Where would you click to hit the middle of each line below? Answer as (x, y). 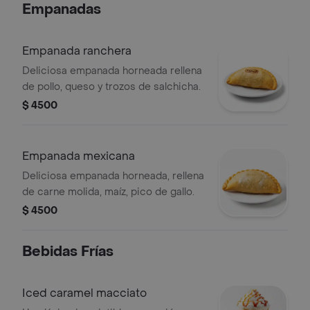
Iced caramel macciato (84, 293)
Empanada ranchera (77, 51)
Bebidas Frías (68, 252)
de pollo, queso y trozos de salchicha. (111, 87)
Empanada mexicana (79, 156)
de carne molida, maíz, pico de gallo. (108, 192)
